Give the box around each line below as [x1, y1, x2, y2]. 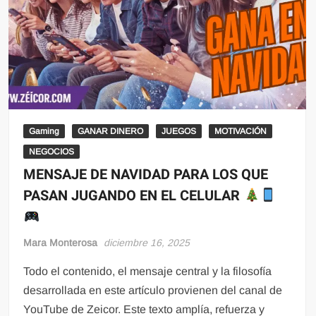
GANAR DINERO [78, 126, 144, 136]
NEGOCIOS [29, 146, 75, 157]
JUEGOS [162, 126, 197, 136]
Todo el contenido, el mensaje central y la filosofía [23, 265, 272, 277]
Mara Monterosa [23, 236, 98, 248]
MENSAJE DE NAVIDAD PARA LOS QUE [23, 164, 269, 185]
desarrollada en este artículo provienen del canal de [23, 284, 283, 296]
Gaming [29, 126, 60, 136]
